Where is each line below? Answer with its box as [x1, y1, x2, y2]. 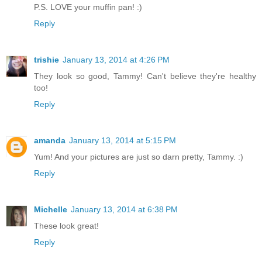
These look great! [34, 220, 99, 230]
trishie [34, 54, 59, 64]
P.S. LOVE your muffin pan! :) [34, 2, 142, 12]
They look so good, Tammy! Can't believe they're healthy [34, 71, 256, 81]
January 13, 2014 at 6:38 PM [71, 204, 178, 214]
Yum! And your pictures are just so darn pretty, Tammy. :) [34, 151, 243, 161]
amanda [34, 135, 65, 145]
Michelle [34, 204, 67, 214]
